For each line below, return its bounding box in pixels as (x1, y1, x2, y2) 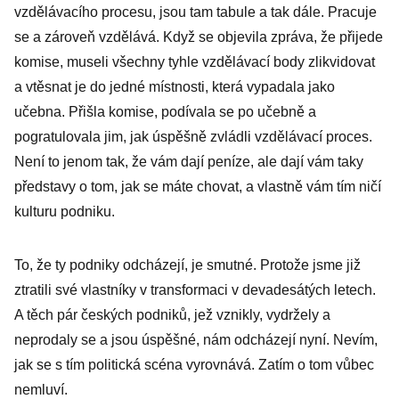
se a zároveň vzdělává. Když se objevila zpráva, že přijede (14, 29, 383, 45)
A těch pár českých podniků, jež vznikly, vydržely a (14, 307, 330, 322)
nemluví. (14, 382, 68, 397)
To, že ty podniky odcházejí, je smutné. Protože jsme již (14, 257, 361, 273)
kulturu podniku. (14, 204, 115, 219)
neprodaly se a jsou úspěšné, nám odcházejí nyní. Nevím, (14, 332, 378, 347)
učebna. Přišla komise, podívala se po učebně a (14, 104, 316, 119)
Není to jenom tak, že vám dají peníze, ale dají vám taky (14, 154, 363, 169)
